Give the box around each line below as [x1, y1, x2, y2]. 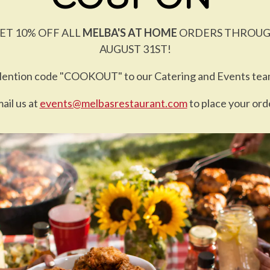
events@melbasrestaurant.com [39, 96, 187, 110]
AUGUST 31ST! [99, 42, 171, 56]
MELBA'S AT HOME [82, 26, 177, 40]
